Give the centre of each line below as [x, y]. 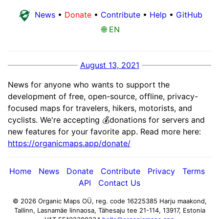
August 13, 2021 [109, 65]
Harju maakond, [183, 201]
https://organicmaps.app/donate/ [69, 143]
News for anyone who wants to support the [89, 85]
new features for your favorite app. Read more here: [104, 131]
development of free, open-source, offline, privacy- [103, 96]
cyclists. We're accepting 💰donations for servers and [106, 120]
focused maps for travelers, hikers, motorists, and [100, 108]
